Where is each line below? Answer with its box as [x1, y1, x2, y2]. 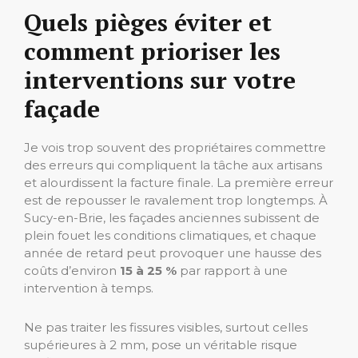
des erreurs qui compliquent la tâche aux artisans [24, 157, 322, 173]
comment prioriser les [24, 35, 280, 68]
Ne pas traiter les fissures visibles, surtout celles [24, 320, 308, 336]
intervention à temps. [24, 280, 153, 296]
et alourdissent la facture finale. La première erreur [24, 175, 333, 191]
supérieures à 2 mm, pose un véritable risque [24, 337, 297, 353]
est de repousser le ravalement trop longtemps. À [24, 193, 328, 209]
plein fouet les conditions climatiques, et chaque [24, 228, 316, 244]
